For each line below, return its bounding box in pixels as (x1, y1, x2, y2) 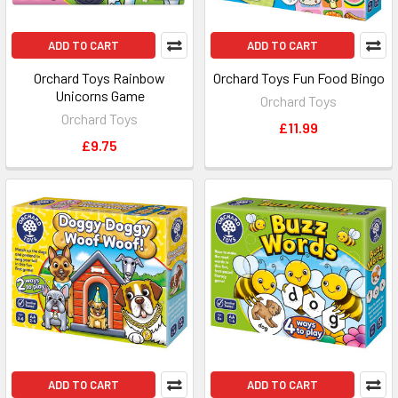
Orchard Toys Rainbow (34, 69, 165, 86)
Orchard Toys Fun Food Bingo (212, 69, 385, 86)
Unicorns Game (54, 87, 145, 104)
